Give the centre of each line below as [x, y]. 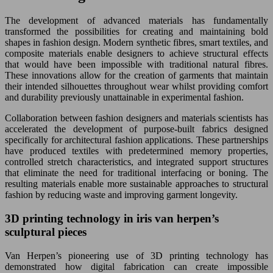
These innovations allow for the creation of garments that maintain [136, 76]
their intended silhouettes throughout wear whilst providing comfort [136, 87]
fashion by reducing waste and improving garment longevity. [121, 195]
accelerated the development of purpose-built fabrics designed [136, 129]
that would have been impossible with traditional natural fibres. [136, 65]
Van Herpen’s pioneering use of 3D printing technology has [136, 255]
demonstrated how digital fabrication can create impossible [136, 266]
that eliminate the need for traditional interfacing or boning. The [136, 173]
